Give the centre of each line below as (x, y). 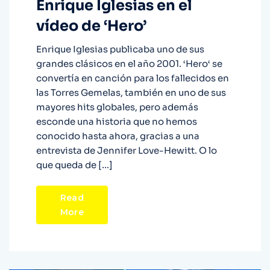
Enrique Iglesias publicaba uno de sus (120, 49)
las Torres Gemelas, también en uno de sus (131, 93)
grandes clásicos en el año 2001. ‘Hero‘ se (129, 64)
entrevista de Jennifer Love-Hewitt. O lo (127, 151)
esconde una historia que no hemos (117, 122)
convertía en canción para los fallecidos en (133, 78)
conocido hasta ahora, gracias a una (118, 136)
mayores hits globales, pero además (117, 107)
